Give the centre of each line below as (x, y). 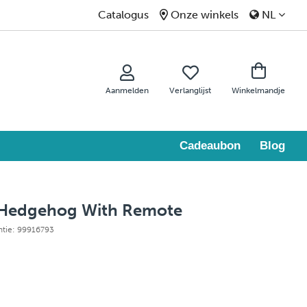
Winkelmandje (258, 91)
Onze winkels (205, 15)
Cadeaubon (210, 146)
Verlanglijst (190, 90)
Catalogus (123, 15)
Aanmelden (127, 90)
